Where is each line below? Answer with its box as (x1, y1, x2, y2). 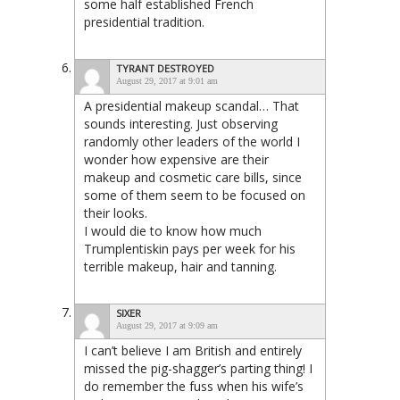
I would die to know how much (84, 221, 262, 239)
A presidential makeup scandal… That (84, 96, 299, 114)
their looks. (84, 204, 147, 221)
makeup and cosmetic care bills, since (84, 168, 302, 186)
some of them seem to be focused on (84, 186, 305, 204)
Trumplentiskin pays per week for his (84, 239, 296, 257)
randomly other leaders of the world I (84, 132, 300, 150)
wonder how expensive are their (84, 150, 269, 168)
